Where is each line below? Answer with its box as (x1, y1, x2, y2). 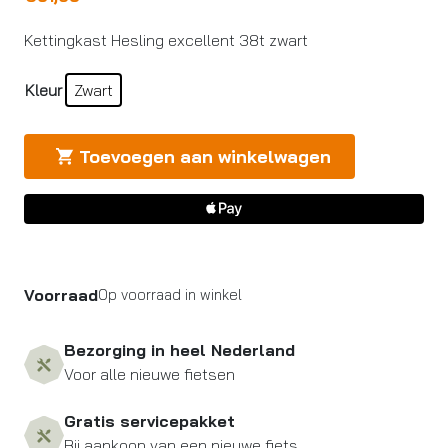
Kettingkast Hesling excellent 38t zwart (24, 30, 308, 50)
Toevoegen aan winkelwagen (79, 145, 331, 168)
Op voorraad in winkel (98, 285, 242, 305)
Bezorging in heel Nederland (64, 340, 295, 361)
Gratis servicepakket (64, 411, 235, 432)
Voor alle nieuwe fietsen (64, 364, 235, 385)
